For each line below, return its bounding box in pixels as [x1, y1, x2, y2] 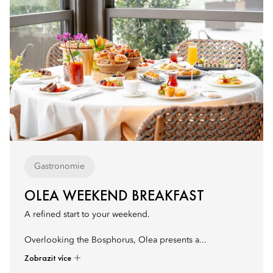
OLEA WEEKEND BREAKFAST [24, 186, 204, 205]
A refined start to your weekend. [24, 210, 150, 219]
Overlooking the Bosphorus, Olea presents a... [24, 236, 207, 244]
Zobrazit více [24, 252, 73, 263]
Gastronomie [34, 162, 85, 171]
